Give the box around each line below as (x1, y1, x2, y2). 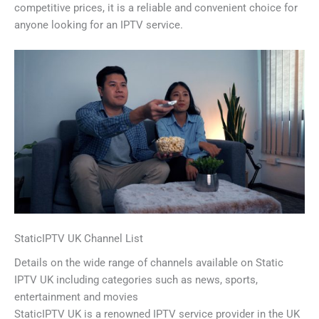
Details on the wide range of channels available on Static (14, 256, 283, 270)
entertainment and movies (14, 291, 138, 304)
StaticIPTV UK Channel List (14, 232, 143, 246)
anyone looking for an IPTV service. (14, 18, 183, 31)
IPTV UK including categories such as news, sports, (14, 273, 258, 287)
